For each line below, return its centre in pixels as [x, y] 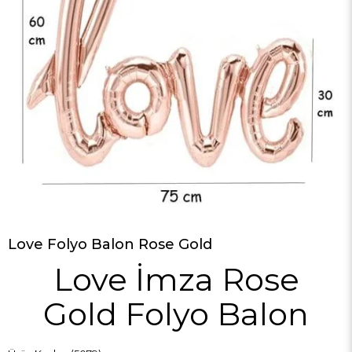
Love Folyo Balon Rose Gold [110, 244]
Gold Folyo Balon [176, 314]
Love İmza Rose [176, 279]
